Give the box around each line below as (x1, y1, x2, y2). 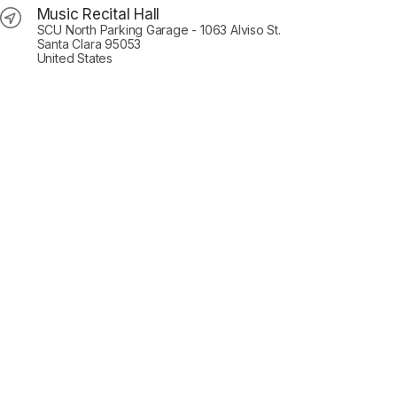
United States (36, 50, 113, 66)
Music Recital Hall (36, 4, 160, 23)
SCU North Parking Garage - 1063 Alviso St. (36, 21, 281, 37)
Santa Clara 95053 (36, 35, 142, 51)
